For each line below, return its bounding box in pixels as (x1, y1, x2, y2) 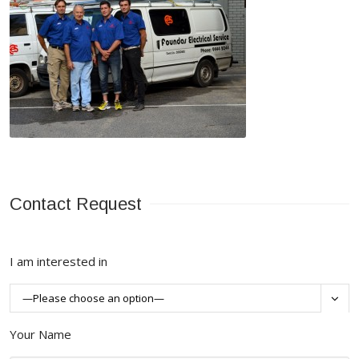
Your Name (10, 326, 71, 342)
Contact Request (10, 194, 142, 214)
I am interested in (10, 253, 107, 269)
